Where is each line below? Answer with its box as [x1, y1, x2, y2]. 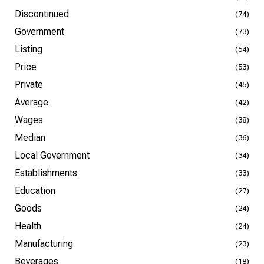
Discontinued [15, 8, 69, 19]
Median [15, 132, 45, 143]
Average [15, 97, 48, 108]
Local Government [15, 150, 90, 161]
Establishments [15, 167, 77, 179]
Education [15, 185, 55, 196]
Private [15, 79, 43, 90]
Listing [15, 44, 42, 55]
